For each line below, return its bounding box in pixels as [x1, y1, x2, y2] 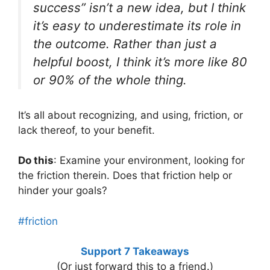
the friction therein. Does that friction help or [18, 169, 232, 182]
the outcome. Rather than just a [33, 36, 217, 52]
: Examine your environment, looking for [54, 154, 245, 167]
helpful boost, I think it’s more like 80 [33, 54, 247, 70]
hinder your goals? [18, 184, 107, 197]
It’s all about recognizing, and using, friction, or [18, 108, 243, 121]
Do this [18, 154, 54, 167]
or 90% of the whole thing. [33, 72, 187, 88]
